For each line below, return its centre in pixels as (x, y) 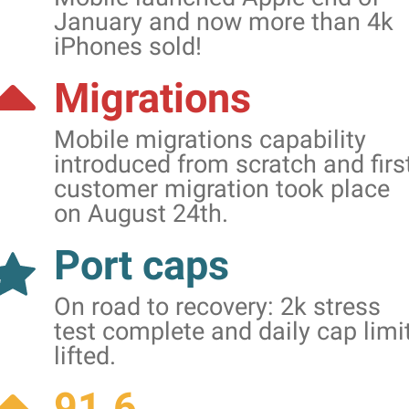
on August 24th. (141, 214)
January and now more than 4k (224, 22)
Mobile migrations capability (210, 140)
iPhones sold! (128, 47)
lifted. (85, 356)
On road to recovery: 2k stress (217, 307)
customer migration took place (222, 189)
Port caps (142, 265)
